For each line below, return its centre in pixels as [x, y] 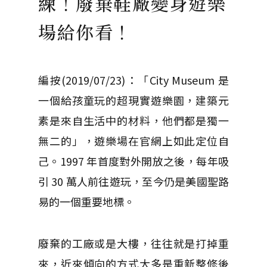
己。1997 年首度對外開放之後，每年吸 [133, 161]
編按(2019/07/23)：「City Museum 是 [133, 80]
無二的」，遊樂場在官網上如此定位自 [133, 141]
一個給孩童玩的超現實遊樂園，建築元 [133, 100]
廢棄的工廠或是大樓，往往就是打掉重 [133, 243]
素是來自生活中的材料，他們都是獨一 [133, 120]
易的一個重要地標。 [86, 201]
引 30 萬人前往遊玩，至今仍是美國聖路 [133, 181]
